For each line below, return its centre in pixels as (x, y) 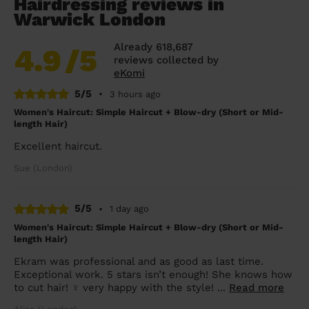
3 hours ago (135, 94)
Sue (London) (43, 168)
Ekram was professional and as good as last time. (139, 261)
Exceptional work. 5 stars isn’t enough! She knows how (153, 274)
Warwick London (90, 19)
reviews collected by (166, 60)
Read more (257, 287)
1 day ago (129, 209)
